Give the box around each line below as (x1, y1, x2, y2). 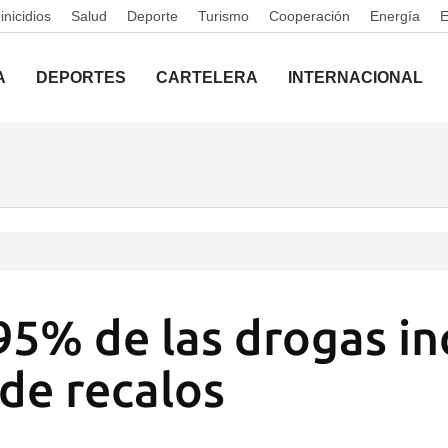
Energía (370, 8, 420, 24)
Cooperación (269, 8, 350, 24)
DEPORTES (36, 69, 126, 86)
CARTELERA (156, 69, 258, 86)
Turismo (198, 8, 249, 24)
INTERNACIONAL (288, 69, 423, 86)
